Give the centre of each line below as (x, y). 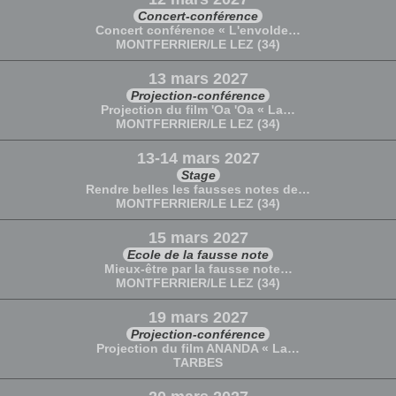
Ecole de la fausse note (198, 255)
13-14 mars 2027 (198, 158)
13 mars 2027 (198, 79)
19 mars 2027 (198, 317)
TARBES (198, 362)
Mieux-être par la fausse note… (198, 269)
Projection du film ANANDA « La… (198, 348)
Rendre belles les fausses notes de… (198, 189)
